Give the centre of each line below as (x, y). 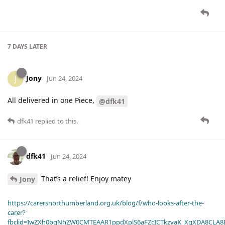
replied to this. (56, 121)
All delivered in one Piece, (52, 100)
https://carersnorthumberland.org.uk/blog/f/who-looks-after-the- (106, 203)
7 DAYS (18, 46)
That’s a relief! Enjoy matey (85, 178)
